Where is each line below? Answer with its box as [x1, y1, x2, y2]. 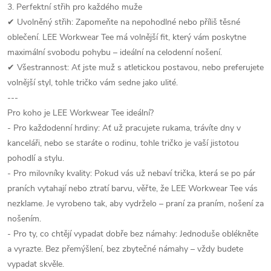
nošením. [7, 213, 41, 224]
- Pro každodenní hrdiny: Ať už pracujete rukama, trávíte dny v [7, 122, 241, 134]
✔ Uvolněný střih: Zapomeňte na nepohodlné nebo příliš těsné [7, 16, 240, 28]
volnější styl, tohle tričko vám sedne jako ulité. [7, 77, 178, 88]
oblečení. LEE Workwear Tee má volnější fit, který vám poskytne [7, 31, 246, 43]
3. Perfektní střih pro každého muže [7, 1, 142, 13]
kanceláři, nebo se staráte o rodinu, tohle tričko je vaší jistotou [7, 137, 239, 149]
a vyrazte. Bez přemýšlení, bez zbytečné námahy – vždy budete [7, 243, 243, 255]
